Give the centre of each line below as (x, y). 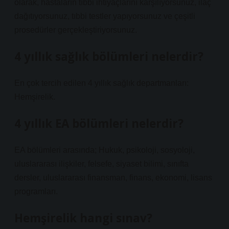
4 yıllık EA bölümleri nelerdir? (99, 123)
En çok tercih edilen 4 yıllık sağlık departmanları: (101, 83)
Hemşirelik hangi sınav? (83, 218)
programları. (36, 191)
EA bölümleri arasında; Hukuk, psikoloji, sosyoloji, (105, 150)
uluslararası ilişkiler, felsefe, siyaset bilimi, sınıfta (101, 164)
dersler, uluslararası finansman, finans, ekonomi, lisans (113, 178)
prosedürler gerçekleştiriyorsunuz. (76, 30)
